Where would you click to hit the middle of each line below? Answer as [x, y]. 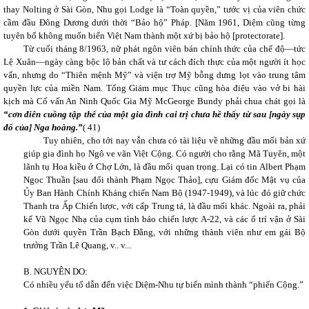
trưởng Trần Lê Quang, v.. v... [77, 245]
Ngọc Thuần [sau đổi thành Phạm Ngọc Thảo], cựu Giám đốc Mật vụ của [164, 180]
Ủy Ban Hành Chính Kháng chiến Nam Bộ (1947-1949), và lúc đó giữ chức [164, 193]
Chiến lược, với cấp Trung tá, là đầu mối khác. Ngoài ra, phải [191, 206]
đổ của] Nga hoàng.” [43, 127]
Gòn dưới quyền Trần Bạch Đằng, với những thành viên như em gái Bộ [164, 232]
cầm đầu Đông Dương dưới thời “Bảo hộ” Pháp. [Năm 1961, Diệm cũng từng [154, 22]
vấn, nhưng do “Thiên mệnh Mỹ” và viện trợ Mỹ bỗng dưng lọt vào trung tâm [154, 75]
